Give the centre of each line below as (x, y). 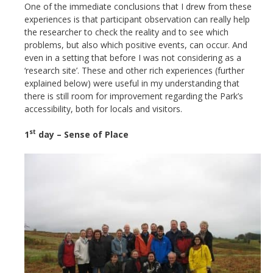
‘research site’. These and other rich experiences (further (134, 70)
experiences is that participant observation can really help (137, 19)
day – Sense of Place (82, 134)
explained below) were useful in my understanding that (132, 83)
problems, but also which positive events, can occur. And (136, 45)
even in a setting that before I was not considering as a (133, 58)
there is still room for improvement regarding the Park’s (134, 96)
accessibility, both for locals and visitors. (103, 109)
